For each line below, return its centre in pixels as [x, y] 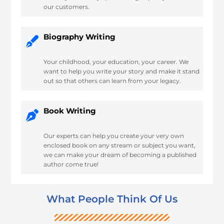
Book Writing [70, 110]
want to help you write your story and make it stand [122, 71]
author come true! [71, 164]
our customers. [67, 6]
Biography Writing [80, 36]
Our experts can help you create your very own [114, 135]
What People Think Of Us [112, 199]
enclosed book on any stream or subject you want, [120, 145]
